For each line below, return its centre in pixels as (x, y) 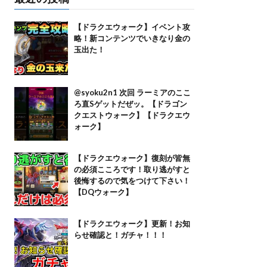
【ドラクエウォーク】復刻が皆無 (132, 158)
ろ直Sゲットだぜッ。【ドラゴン (130, 103)
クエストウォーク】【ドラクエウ (132, 115)
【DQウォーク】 (103, 192)
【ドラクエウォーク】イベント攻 (132, 27)
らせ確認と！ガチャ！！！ (120, 235)
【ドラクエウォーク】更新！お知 (132, 223)
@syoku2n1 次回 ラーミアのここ (132, 92)
